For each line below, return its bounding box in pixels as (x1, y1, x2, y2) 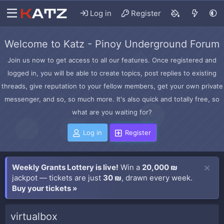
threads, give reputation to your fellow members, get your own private (1, 82, 223, 90)
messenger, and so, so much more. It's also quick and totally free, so (4, 95, 219, 103)
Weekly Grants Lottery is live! (12, 162, 118, 172)
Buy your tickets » (12, 183, 77, 193)
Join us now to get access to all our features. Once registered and (7, 56, 216, 64)
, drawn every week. (121, 173, 192, 182)
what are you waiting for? (72, 108, 152, 116)
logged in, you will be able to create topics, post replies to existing (7, 69, 216, 77)
